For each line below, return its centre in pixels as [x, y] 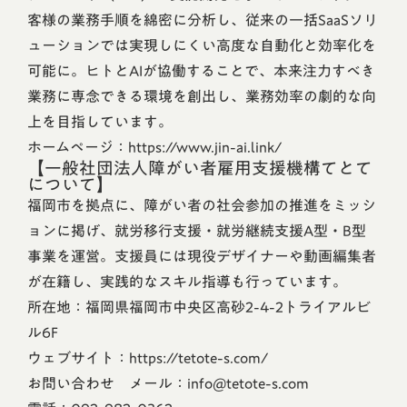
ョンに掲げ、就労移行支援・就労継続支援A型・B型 [197, 231]
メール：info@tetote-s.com [219, 383]
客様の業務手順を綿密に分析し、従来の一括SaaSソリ [203, 20]
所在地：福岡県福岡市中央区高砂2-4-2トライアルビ [199, 307]
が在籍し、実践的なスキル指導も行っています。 [187, 282]
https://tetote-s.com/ [199, 358]
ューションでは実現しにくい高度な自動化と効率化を [202, 45]
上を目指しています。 [100, 122]
